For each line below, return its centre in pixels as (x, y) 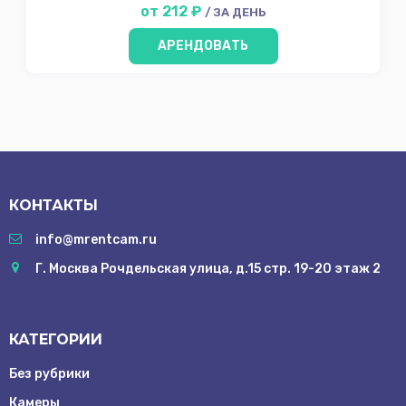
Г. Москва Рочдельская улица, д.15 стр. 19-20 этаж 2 (208, 268)
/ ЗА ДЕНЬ (235, 12)
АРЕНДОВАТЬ (203, 46)
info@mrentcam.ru (96, 239)
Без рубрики (49, 373)
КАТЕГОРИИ (56, 339)
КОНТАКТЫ (53, 205)
